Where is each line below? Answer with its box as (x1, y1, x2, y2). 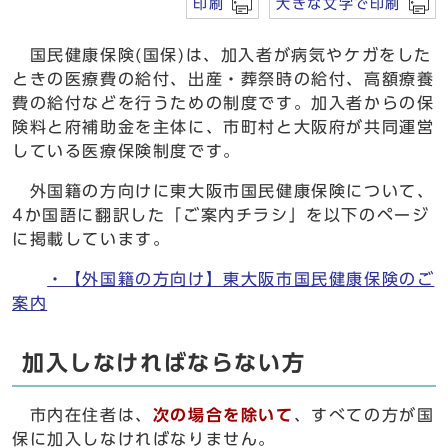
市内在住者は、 (12, 407, 153, 423)
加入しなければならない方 (22, 352, 306, 374)
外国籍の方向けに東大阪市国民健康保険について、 (12, 183, 435, 199)
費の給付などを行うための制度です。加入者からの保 (12, 95, 435, 111)
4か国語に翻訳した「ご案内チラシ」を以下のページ (12, 207, 430, 223)
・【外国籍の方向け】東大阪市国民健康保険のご (47, 271, 435, 287)
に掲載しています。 (12, 231, 171, 247)
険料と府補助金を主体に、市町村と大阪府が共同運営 (12, 119, 435, 135)
